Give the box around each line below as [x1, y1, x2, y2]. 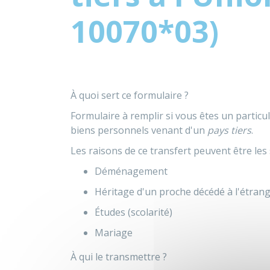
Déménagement [95, 165, 168, 178]
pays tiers [207, 124, 251, 137]
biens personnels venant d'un [71, 124, 207, 137]
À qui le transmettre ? [71, 250, 167, 263]
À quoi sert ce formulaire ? [71, 89, 189, 102]
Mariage [95, 226, 133, 239]
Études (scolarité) [95, 206, 172, 219]
